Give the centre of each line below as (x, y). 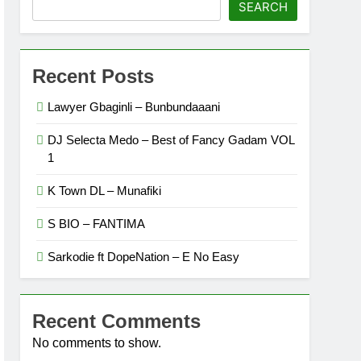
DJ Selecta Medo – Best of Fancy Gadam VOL (171, 140)
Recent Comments (116, 321)
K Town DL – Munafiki (104, 191)
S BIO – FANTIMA (96, 224)
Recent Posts (93, 76)
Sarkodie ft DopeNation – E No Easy (143, 257)
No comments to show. (97, 343)
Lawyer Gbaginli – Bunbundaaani (134, 107)
